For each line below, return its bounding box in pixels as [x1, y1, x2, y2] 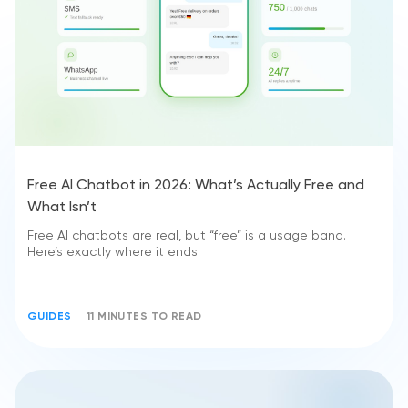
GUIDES [27, 311, 72, 322]
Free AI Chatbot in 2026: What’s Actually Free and [27, 178, 364, 193]
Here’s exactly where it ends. [27, 246, 200, 259]
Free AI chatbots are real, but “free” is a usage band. [27, 229, 346, 242]
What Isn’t [27, 200, 97, 215]
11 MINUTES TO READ [86, 311, 202, 322]
